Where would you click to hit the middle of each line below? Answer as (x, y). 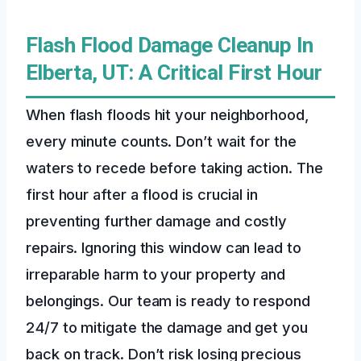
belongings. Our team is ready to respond (168, 300)
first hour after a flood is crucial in (142, 194)
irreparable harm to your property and (156, 274)
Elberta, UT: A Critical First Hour (174, 72)
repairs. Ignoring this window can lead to (164, 247)
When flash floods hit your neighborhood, (168, 114)
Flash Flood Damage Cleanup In (170, 45)
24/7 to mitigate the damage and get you (167, 327)
